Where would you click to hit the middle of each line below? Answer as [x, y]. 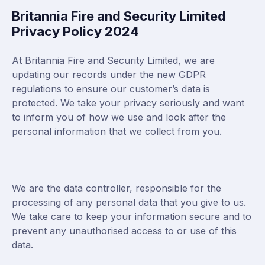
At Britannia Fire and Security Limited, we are [113, 60]
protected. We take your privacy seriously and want [128, 103]
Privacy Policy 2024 [75, 31]
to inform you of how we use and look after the [119, 117]
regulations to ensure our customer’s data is [111, 89]
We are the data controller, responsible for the [117, 188]
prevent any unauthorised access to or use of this [124, 231]
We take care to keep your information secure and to [132, 216]
